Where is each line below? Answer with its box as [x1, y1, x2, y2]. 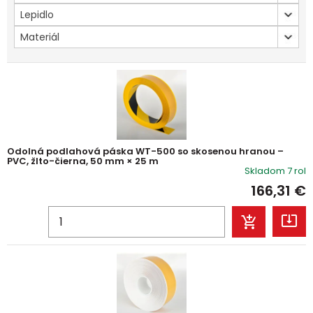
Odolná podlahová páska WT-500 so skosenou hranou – [7, 145, 284, 158]
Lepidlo [20, 8, 54, 22]
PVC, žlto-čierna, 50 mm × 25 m [7, 154, 159, 168]
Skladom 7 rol [245, 164, 306, 177]
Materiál [20, 30, 59, 44]
